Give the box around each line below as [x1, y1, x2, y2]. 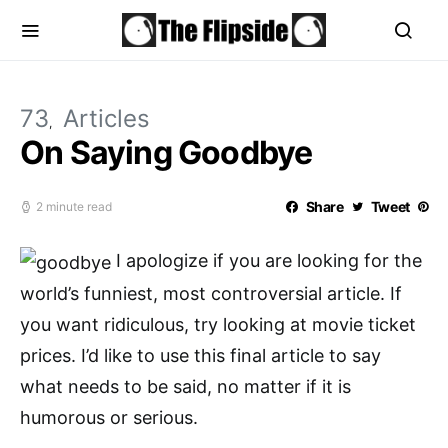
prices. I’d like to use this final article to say [20, 344, 381, 366]
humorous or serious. [20, 406, 198, 428]
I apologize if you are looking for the [111, 250, 422, 271]
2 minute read [36, 199, 112, 214]
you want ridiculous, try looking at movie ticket [20, 313, 416, 335]
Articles [63, 104, 150, 133]
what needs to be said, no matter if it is [20, 375, 351, 397]
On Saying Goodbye [20, 133, 313, 172]
